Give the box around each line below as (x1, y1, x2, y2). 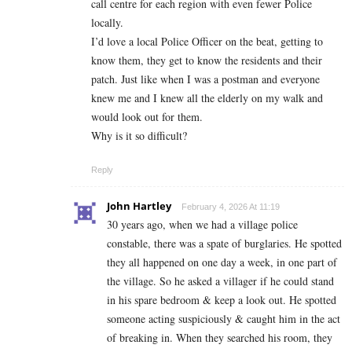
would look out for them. (91, 108, 203, 124)
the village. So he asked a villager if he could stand (107, 273, 334, 288)
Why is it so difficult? (91, 127, 187, 143)
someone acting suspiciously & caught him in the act (107, 310, 340, 326)
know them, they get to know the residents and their (91, 52, 322, 68)
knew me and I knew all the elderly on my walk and (91, 90, 323, 105)
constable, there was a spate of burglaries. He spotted (107, 235, 342, 251)
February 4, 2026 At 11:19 (181, 201, 280, 211)
